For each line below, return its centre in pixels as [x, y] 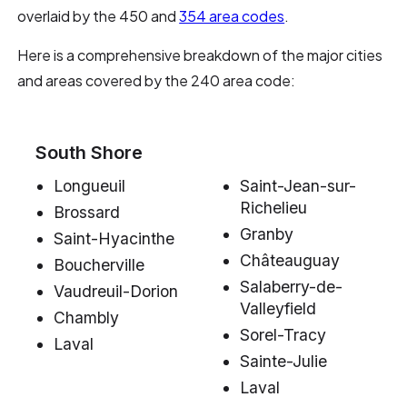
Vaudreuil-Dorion [116, 291]
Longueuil [90, 186]
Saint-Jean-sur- [298, 186]
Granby [267, 234]
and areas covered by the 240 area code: [157, 80]
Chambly [87, 318]
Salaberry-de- [291, 287]
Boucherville [99, 265]
